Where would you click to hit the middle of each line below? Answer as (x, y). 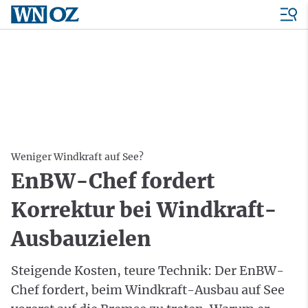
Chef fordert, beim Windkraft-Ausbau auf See (148, 290)
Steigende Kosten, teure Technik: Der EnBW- (147, 271)
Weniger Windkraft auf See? (77, 157)
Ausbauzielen (81, 239)
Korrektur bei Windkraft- (144, 210)
